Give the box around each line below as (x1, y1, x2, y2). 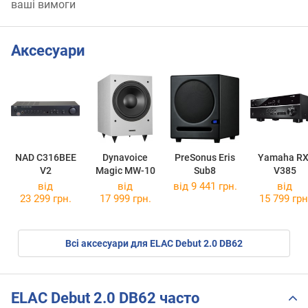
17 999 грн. (99, 192, 151, 206)
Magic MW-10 (95, 165, 155, 177)
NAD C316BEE (14, 152, 76, 164)
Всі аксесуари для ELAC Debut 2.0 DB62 (65, 238, 243, 250)
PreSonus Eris (175, 152, 235, 164)
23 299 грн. (19, 192, 71, 206)
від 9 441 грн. (173, 180, 237, 193)
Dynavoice (102, 152, 148, 164)
